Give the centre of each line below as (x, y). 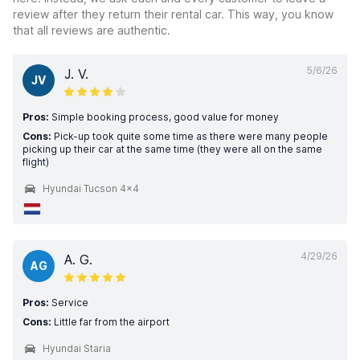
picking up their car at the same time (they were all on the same (172, 149)
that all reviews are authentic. (92, 30)
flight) (36, 162)
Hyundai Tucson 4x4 (91, 188)
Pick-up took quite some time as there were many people (190, 136)
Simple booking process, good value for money (164, 117)
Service (69, 303)
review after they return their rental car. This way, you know (173, 14)
